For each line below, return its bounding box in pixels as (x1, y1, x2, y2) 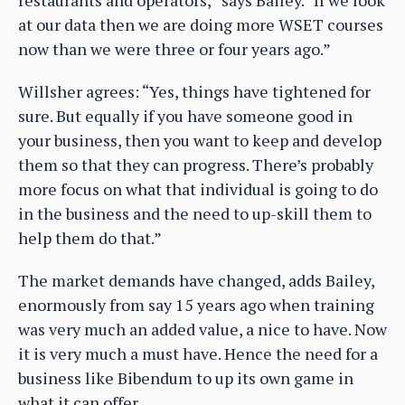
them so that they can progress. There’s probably (18, 154, 373, 176)
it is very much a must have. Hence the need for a (18, 343, 378, 365)
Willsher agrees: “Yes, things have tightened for (18, 80, 371, 103)
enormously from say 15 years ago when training (18, 294, 374, 316)
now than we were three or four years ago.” (18, 38, 331, 61)
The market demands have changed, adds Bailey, (18, 269, 374, 292)
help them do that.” (18, 227, 162, 250)
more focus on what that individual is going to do (18, 178, 378, 201)
